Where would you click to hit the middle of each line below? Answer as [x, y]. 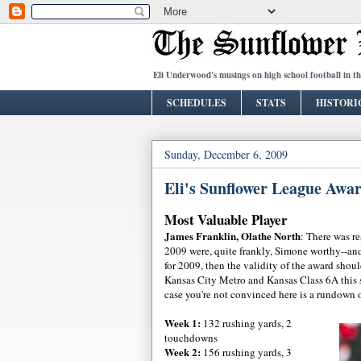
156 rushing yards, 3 [246, 352]
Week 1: [183, 322]
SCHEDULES [197, 102]
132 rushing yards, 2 [246, 323]
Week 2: [183, 351]
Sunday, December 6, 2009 [226, 154]
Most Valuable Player [226, 219]
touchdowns [191, 337]
